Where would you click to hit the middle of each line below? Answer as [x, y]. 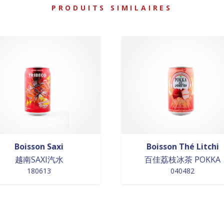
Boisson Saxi [39, 146]
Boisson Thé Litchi [182, 146]
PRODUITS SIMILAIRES [112, 8]
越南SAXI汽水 [39, 159]
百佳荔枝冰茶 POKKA [183, 159]
